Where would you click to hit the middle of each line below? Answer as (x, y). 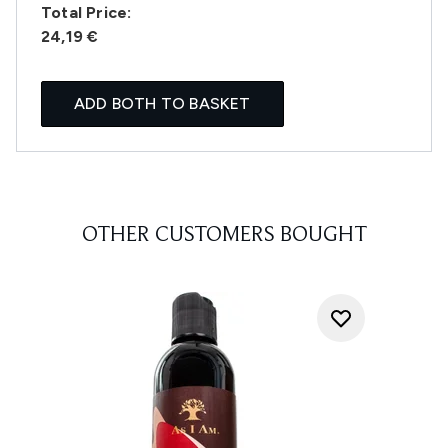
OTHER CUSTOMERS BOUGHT (224, 236)
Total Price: (86, 12)
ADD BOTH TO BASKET (162, 103)
